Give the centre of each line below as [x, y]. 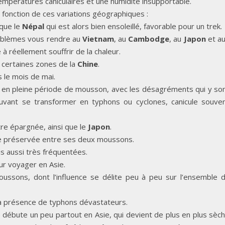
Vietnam [98, 38]
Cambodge [149, 38]
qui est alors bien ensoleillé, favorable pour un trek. [133, 26]
